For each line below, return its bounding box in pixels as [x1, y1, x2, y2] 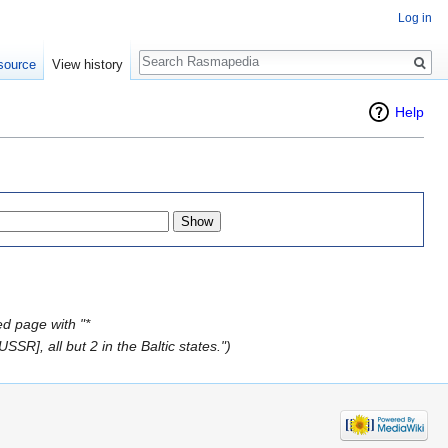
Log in [398, 11, 432, 26]
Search [137, 39, 204, 62]
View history [51, 57, 123, 73]
